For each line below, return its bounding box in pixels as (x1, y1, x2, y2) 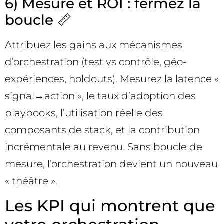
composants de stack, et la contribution (5, 123, 200, 136)
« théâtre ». (5, 174, 57, 187)
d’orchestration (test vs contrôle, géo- (5, 55, 187, 68)
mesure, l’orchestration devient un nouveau (5, 157, 218, 170)
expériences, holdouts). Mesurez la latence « (5, 72, 219, 85)
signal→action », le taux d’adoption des (5, 89, 196, 102)
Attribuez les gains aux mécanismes (5, 38, 182, 51)
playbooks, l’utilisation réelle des (5, 106, 163, 119)
